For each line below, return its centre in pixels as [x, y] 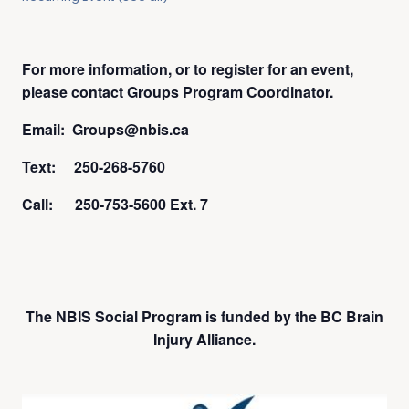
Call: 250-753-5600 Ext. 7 [115, 204]
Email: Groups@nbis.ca [105, 130]
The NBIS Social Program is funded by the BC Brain [204, 317]
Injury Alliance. [204, 340]
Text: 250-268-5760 [94, 167]
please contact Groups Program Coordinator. [178, 92]
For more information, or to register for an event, [188, 69]
